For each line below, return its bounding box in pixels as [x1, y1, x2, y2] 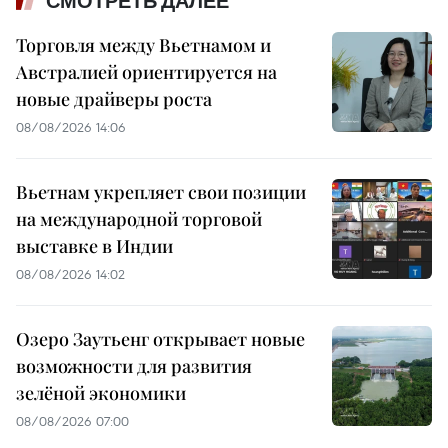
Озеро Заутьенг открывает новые [16, 326, 305, 351]
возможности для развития [16, 353, 252, 378]
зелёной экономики [16, 380, 186, 405]
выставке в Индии [16, 233, 173, 258]
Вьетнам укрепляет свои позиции [16, 179, 306, 204]
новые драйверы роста [16, 86, 212, 111]
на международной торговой [16, 206, 262, 231]
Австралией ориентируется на [16, 59, 277, 84]
